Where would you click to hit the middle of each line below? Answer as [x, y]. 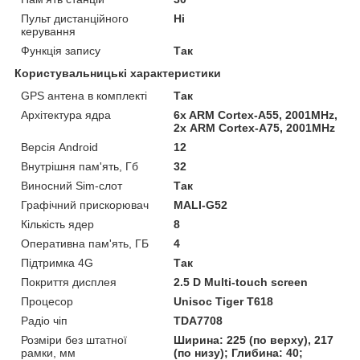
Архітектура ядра [66, 115]
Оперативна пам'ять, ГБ [85, 244]
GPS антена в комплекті [84, 96]
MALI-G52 [201, 205]
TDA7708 [198, 321]
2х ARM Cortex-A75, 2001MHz [255, 128]
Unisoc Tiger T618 [224, 302]
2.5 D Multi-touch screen [241, 282]
